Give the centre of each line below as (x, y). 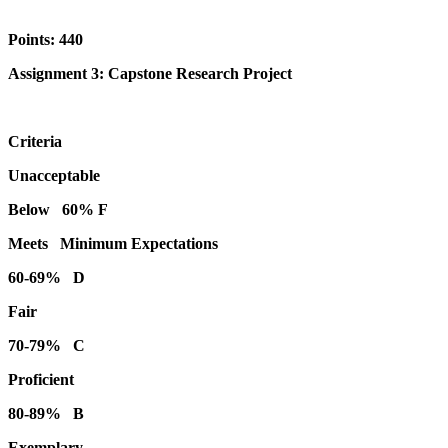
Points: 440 (45, 39)
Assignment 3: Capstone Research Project (150, 73)
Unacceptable (54, 175)
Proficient (41, 379)
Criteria (35, 141)
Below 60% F (58, 209)
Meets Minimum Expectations (113, 243)
